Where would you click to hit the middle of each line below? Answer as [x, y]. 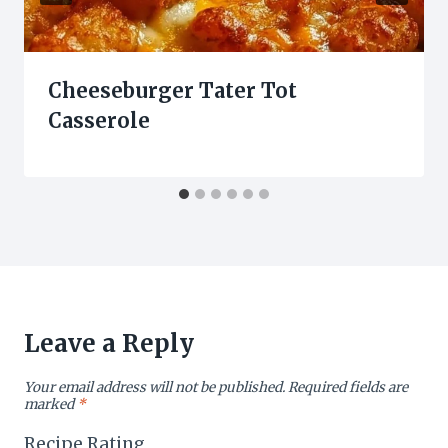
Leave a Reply [109, 343]
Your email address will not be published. [154, 387]
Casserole [99, 120]
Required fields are [348, 387]
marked [50, 404]
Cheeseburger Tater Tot [172, 90]
